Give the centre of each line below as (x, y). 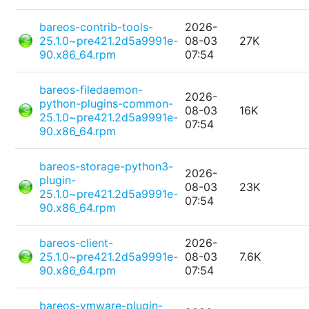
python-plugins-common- (107, 104)
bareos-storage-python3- (107, 167)
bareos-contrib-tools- (97, 27)
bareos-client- (77, 243)
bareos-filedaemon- (91, 90)
